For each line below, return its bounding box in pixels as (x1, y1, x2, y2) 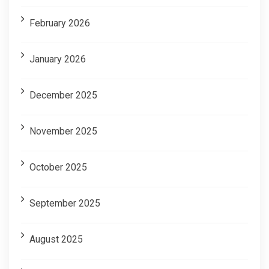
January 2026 (29, 53, 86, 65)
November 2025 (29, 125, 97, 137)
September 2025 (29, 197, 100, 209)
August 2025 (29, 233, 83, 245)
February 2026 (29, 17, 90, 29)
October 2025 (29, 161, 87, 173)
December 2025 (29, 89, 97, 101)
